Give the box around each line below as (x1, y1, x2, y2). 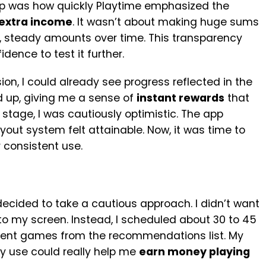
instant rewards (137, 91, 224, 105)
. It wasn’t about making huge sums (72, 15, 259, 29)
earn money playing (139, 245, 250, 259)
